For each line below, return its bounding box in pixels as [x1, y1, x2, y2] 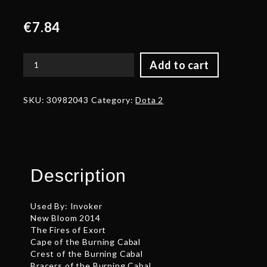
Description [30, 166, 127, 186]
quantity [23, 112, 61, 123]
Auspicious [23, 64, 71, 75]
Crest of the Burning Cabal [30, 249, 143, 259]
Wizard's [23, 88, 63, 99]
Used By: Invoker [30, 201, 103, 212]
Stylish [23, 76, 53, 87]
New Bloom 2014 [30, 213, 101, 223]
